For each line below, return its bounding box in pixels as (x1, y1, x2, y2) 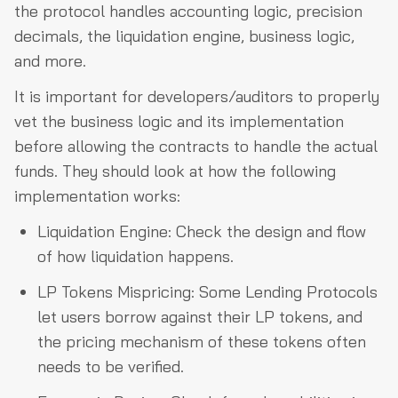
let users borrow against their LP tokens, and (37, 306, 362, 328)
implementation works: (14, 186, 180, 207)
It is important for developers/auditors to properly (14, 86, 379, 107)
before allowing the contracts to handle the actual (14, 136, 378, 157)
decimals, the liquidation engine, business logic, (14, 26, 354, 47)
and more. (14, 51, 86, 72)
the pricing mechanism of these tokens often (37, 331, 366, 353)
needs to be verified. (37, 356, 184, 378)
